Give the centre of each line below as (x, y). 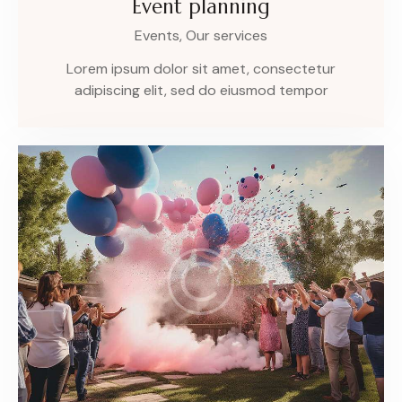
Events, (160, 36)
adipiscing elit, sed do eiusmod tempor (201, 91)
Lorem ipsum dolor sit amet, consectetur (201, 69)
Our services (227, 36)
